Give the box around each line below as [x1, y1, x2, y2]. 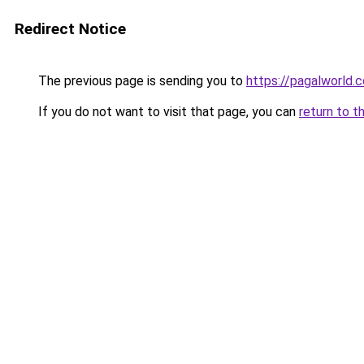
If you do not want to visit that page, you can [35, 104, 299, 119]
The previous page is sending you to [35, 73, 246, 89]
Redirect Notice [15, 19, 126, 38]
